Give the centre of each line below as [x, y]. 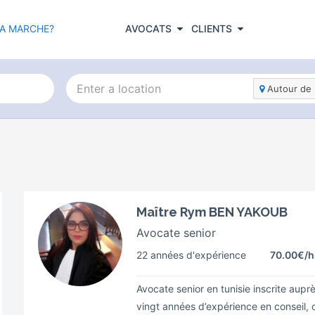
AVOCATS [148, 28]
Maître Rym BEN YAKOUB [212, 212]
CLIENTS [211, 28]
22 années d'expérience [191, 255]
